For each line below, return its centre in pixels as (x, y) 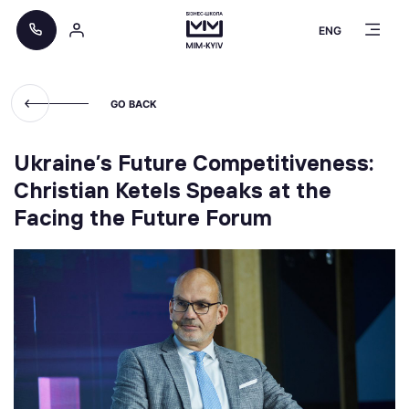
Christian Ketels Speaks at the (173, 190)
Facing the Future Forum (143, 217)
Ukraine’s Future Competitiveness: (194, 163)
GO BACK (134, 104)
